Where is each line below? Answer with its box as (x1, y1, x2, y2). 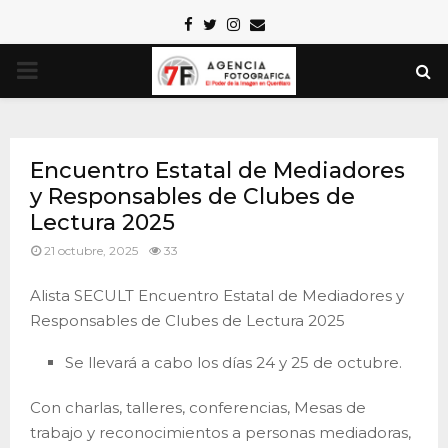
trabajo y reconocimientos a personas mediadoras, (30, 422, 411, 442)
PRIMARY (15, 55, 129, 84)
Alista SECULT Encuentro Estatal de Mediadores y (30, 285, 404, 305)
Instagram (238, 14, 316, 33)
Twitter (215, 14, 268, 33)
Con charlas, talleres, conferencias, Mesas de (30, 397, 366, 417)
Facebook (191, 14, 270, 33)
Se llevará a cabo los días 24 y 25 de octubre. (65, 352, 402, 372)
